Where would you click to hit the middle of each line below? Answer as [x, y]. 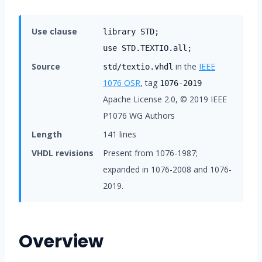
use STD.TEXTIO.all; [147, 48]
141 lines [120, 134]
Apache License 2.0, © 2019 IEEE [165, 99]
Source [46, 66]
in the [186, 66]
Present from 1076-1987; [150, 153]
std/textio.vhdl [138, 67]
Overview [61, 242]
